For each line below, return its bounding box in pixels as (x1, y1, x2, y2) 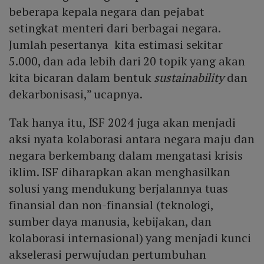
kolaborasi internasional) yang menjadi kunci (9, 230, 251, 246)
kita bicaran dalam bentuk (9, 70, 154, 86)
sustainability (154, 70, 225, 86)
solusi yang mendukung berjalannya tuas (9, 180, 229, 197)
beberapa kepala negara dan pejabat (9, 4, 204, 20)
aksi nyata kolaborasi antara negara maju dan (9, 131, 255, 147)
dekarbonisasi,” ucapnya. (9, 86, 143, 103)
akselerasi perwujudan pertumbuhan (9, 246, 206, 263)
